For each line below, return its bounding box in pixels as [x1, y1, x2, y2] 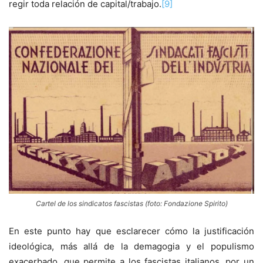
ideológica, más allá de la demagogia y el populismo [9, 241, 254, 252]
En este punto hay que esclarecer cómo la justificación [9, 225, 254, 237]
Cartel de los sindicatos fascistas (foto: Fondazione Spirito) [35, 199, 228, 208]
